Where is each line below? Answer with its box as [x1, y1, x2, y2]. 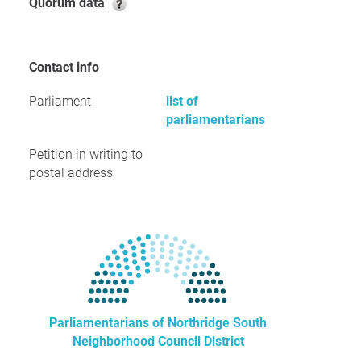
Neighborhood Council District [72, 334, 244, 349]
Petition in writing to [29, 147, 143, 162]
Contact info [37, 60, 99, 75]
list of [166, 93, 198, 109]
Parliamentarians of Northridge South [49, 315, 267, 330]
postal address [29, 165, 113, 180]
